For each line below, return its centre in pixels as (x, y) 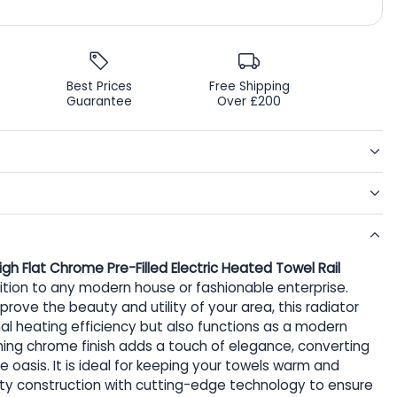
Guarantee (99, 102)
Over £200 (249, 102)
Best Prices (99, 87)
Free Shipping (249, 87)
